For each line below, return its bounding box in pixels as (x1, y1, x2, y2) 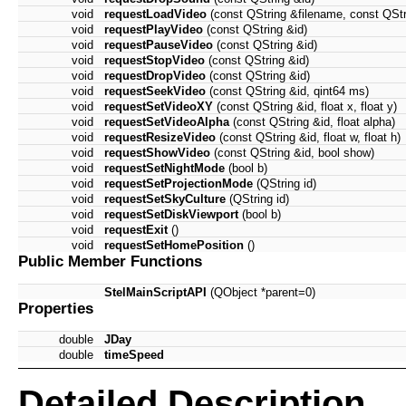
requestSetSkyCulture (104, 192, 226, 207)
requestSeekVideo (104, 84, 206, 99)
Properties (18, 299, 93, 318)
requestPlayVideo (104, 23, 203, 37)
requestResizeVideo (104, 130, 216, 145)
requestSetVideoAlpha (104, 115, 229, 130)
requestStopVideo (104, 53, 205, 68)
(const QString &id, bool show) (210, 146, 374, 160)
